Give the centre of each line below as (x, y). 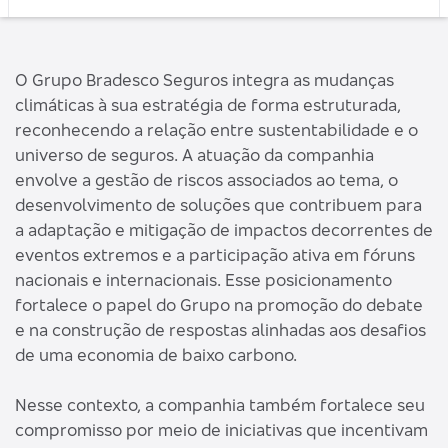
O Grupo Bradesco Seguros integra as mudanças (204, 79)
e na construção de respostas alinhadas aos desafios (220, 329)
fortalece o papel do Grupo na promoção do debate (219, 304)
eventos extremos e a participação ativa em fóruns (215, 254)
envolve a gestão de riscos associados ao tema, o (206, 179)
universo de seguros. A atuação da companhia (194, 154)
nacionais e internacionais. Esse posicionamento (203, 279)
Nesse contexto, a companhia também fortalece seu (220, 404)
